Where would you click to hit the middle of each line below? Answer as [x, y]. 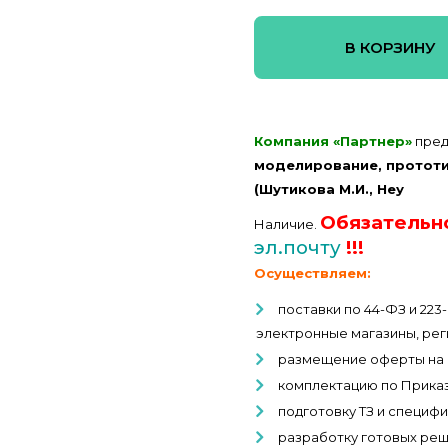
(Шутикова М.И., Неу [329, 188]
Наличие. [287, 223]
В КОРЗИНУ [390, 47]
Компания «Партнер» [333, 140]
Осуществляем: [312, 272]
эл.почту [300, 247]
